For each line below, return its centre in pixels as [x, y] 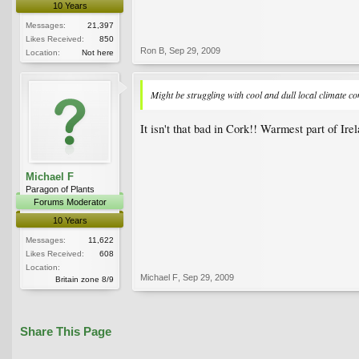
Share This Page [66, 331]
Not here [98, 52]
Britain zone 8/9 [85, 279]
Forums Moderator [70, 202]
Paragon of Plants [60, 189]
